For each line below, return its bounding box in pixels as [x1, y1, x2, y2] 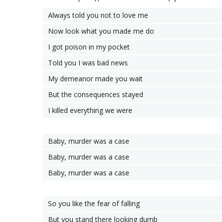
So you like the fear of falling [48, 199, 140, 208]
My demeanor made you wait [48, 74, 143, 83]
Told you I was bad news [48, 58, 128, 67]
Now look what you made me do [48, 26, 154, 36]
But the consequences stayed [48, 90, 143, 99]
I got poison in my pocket [48, 42, 130, 52]
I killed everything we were [48, 106, 132, 115]
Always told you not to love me [48, 10, 148, 20]
